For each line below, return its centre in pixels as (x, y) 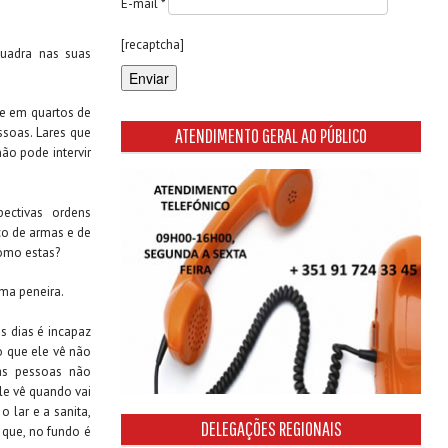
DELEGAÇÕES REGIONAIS (271, 429)
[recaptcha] (152, 44)
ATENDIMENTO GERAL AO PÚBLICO (271, 135)
